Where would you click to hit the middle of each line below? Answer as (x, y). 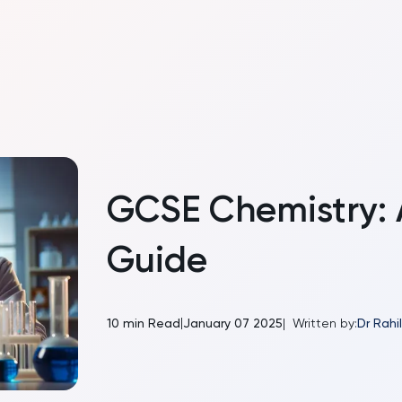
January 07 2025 (232, 323)
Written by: (324, 323)
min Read (149, 323)
